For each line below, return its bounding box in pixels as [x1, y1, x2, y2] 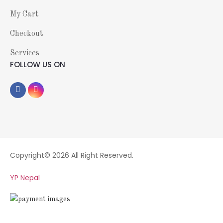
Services [10, 49, 39, 57]
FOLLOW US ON [10, 59, 65, 70]
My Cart [10, 10, 39, 18]
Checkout [10, 30, 43, 38]
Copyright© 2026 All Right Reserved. [10, 150, 133, 160]
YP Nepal [10, 173, 40, 183]
